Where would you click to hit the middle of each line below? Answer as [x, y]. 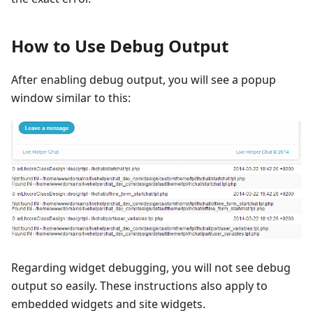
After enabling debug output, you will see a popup [144, 80]
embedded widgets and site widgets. [108, 304]
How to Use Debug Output [120, 46]
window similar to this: [71, 98]
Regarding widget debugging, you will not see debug [151, 267]
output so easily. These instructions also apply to [139, 285]
